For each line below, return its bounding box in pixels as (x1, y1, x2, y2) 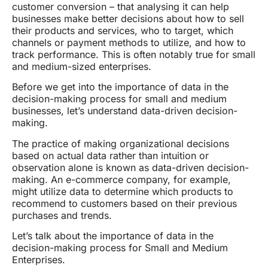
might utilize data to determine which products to (12, 185, 233, 197)
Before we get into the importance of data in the (12, 81, 229, 93)
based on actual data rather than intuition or (12, 149, 209, 162)
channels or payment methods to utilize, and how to (12, 36, 246, 48)
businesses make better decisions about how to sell (12, 12, 244, 25)
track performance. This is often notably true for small (12, 48, 255, 60)
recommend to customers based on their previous (12, 197, 237, 209)
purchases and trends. (12, 209, 112, 221)
